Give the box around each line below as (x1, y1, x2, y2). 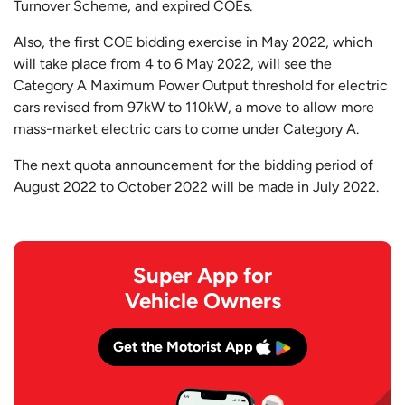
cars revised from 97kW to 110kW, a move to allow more (14, 98, 374, 116)
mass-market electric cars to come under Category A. (14, 119, 359, 137)
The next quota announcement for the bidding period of (14, 155, 373, 174)
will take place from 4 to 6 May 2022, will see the (14, 54, 332, 72)
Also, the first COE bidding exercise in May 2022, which (14, 33, 372, 51)
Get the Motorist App (113, 337, 253, 355)
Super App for (133, 261, 272, 288)
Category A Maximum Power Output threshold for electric (14, 76, 388, 94)
